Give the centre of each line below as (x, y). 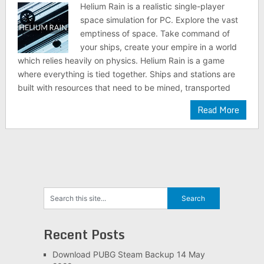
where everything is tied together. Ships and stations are (126, 74)
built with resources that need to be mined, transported (124, 88)
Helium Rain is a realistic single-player (153, 6)
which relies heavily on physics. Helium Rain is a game (121, 60)
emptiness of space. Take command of (155, 33)
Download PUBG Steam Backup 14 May (128, 254)
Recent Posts (84, 234)
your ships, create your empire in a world (159, 47)
